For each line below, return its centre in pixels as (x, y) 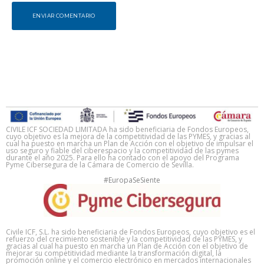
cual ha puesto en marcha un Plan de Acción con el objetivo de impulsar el (130, 143)
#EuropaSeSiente (132, 180)
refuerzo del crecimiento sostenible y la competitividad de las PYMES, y (124, 239)
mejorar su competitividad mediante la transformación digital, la (114, 253)
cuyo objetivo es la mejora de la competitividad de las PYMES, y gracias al (128, 136)
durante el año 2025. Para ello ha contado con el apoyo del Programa (123, 157)
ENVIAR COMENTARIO (64, 16)
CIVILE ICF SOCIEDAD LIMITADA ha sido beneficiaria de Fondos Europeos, (127, 129)
